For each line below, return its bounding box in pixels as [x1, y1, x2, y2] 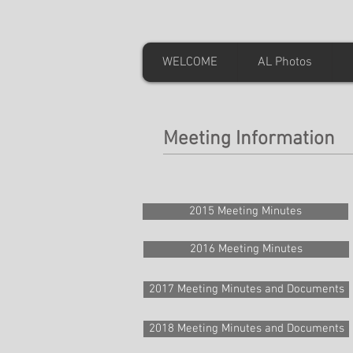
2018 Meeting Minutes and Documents [148, 321, 344, 336]
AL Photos [258, 54, 312, 70]
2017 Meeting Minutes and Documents [148, 282, 344, 296]
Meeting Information [163, 128, 335, 151]
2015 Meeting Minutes [189, 204, 302, 218]
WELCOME [162, 54, 217, 70]
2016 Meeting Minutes [190, 242, 303, 256]
